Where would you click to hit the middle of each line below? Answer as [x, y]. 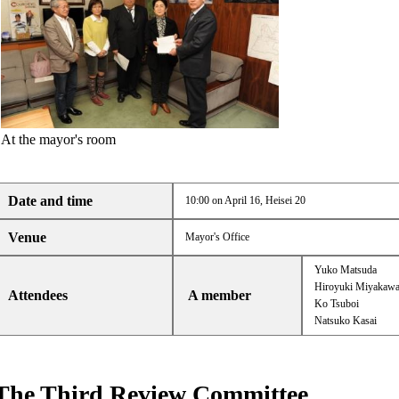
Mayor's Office [217, 237]
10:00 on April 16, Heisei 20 [245, 201]
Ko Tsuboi [336, 304]
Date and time [51, 201]
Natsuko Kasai [345, 321]
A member [220, 296]
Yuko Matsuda [345, 270]
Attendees [38, 296]
